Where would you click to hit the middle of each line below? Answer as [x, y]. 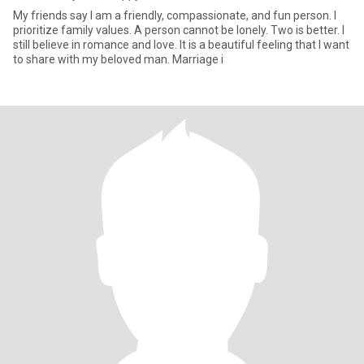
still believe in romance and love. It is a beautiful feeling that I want [181, 45]
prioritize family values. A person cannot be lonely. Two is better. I [74, 30]
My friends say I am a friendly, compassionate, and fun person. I [175, 15]
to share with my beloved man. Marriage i [118, 59]
